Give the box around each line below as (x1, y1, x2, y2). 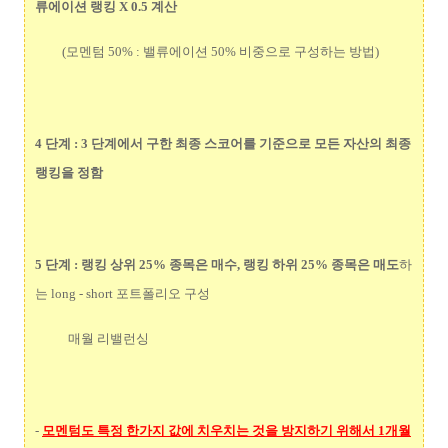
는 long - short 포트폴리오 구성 (35, 285, 210, 301)
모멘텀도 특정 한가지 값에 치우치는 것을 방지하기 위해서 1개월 (42, 422, 411, 438)
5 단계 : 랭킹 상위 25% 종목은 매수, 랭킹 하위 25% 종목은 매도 (35, 256, 399, 272)
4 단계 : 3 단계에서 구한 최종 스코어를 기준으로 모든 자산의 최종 (35, 135, 411, 151)
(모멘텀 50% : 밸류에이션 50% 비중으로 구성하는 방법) (35, 44, 379, 60)
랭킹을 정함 (35, 164, 106, 180)
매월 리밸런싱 (35, 331, 149, 347)
